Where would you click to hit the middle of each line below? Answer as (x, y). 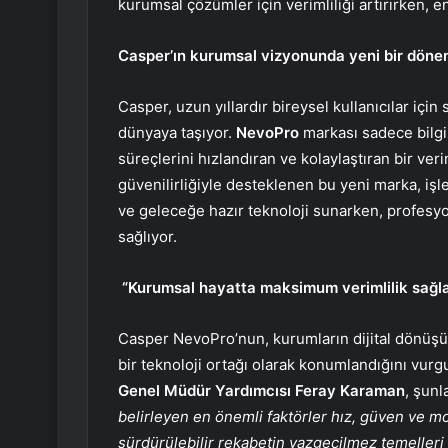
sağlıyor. (147, 236)
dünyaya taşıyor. (177, 132)
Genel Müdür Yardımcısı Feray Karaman (261, 390)
